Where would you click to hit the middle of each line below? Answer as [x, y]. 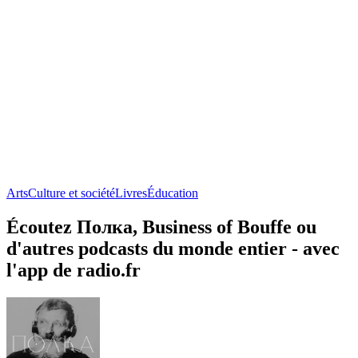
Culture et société [72, 193]
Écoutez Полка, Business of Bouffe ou [161, 227]
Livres [131, 193]
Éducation [173, 193]
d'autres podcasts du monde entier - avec [173, 248]
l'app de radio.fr [74, 270]
